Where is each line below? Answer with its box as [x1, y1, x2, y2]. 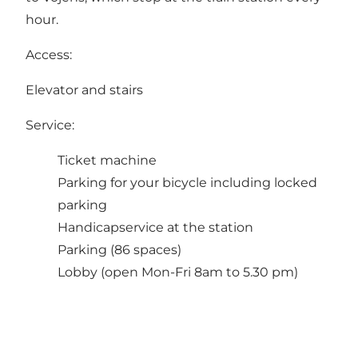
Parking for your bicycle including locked [58, 175, 317, 191]
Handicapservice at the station [58, 220, 253, 236]
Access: [26, 47, 72, 63]
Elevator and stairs [26, 82, 143, 98]
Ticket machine [58, 153, 157, 169]
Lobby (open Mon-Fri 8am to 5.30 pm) [58, 265, 298, 280]
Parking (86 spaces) [58, 242, 181, 258]
